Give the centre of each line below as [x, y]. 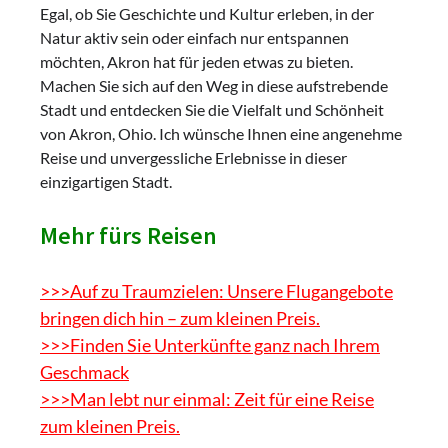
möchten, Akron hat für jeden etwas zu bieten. [196, 62]
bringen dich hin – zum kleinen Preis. [180, 318]
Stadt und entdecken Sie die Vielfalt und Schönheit [212, 110]
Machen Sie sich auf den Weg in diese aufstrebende [214, 86]
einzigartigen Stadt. [106, 182]
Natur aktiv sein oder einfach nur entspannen [194, 38]
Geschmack [84, 372]
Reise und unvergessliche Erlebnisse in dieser [193, 158]
